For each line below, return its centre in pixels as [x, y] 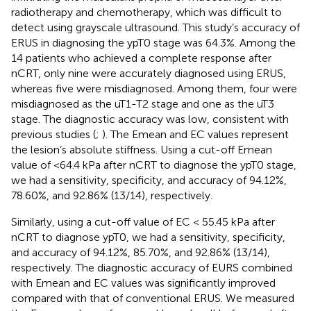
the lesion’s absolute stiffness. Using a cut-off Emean [142, 149]
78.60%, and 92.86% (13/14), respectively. [112, 195]
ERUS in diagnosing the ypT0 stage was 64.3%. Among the [153, 42]
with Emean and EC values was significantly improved [143, 283]
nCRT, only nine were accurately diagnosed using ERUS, [149, 73]
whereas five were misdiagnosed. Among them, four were [154, 88]
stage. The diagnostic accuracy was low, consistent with [150, 119]
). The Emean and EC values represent [195, 134]
